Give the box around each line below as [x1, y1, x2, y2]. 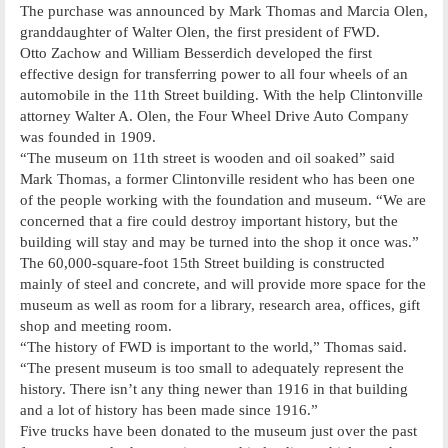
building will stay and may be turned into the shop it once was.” [20, 233, 419, 250]
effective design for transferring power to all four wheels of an [20, 65, 408, 82]
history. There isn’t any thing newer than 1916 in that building [20, 380, 408, 397]
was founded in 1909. [20, 128, 156, 145]
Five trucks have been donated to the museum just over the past [20, 422, 417, 439]
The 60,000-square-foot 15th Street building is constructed [20, 254, 385, 271]
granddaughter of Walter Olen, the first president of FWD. [20, 23, 380, 40]
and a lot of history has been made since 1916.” [20, 401, 318, 418]
